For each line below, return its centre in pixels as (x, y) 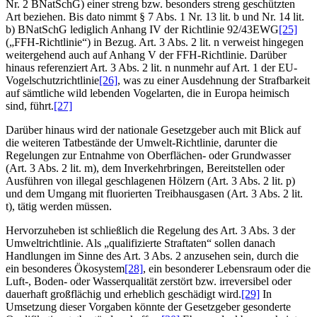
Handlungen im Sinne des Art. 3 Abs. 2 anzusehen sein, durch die (152, 255)
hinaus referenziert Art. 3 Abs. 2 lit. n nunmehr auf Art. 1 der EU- (151, 67)
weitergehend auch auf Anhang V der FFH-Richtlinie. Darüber (146, 54)
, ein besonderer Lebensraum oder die (227, 268)
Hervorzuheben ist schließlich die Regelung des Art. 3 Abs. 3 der (150, 230)
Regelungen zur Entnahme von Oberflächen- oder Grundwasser (148, 155)
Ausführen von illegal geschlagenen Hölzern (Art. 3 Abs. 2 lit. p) (150, 180)
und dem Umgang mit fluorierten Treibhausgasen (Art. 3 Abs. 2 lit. (154, 193)
